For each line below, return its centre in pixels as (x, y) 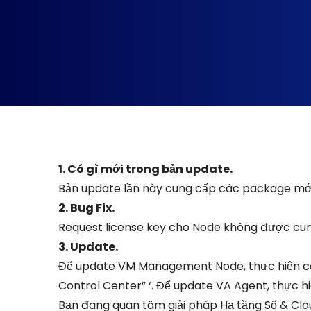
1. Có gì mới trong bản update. (145, 169)
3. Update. (88, 247)
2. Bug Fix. (86, 208)
